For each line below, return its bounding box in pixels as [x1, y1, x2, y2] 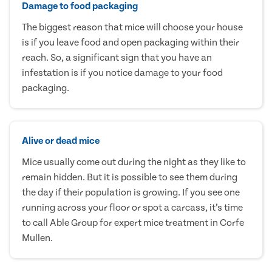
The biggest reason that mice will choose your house [22, 21, 243, 33]
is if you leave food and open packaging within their [22, 36, 239, 48]
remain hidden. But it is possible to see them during [22, 171, 237, 183]
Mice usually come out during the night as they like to [22, 156, 246, 168]
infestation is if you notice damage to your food [22, 67, 223, 78]
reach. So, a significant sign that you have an [22, 52, 212, 63]
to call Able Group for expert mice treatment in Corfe [22, 217, 244, 228]
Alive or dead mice [22, 135, 100, 146]
